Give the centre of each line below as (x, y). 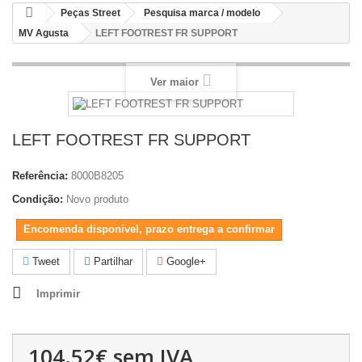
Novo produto (97, 199)
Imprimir (58, 293)
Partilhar (112, 261)
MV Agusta (44, 33)
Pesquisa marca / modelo (202, 13)
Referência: (40, 175)
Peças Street (90, 13)
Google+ (185, 261)
